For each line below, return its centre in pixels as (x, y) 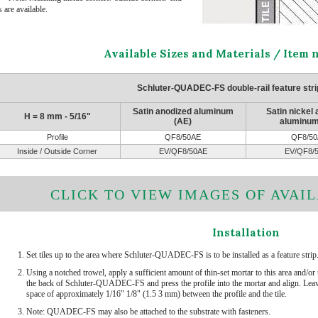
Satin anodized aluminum (183, 111)
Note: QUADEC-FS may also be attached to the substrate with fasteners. (148, 311)
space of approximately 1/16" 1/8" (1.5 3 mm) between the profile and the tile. (156, 294)
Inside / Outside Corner (57, 151)
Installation (246, 232)
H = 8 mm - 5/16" (57, 116)
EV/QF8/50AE (183, 151)
